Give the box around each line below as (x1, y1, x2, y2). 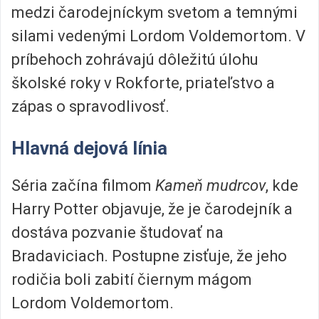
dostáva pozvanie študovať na (11, 223, 224, 241)
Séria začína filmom (11, 176, 155, 194)
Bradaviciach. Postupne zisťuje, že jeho (11, 246, 287, 265)
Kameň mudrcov (155, 176, 266, 194)
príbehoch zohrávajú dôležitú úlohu (11, 51, 258, 69)
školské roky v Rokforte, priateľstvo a (11, 74, 275, 93)
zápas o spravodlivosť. (11, 98, 169, 116)
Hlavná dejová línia (11, 137, 167, 159)
